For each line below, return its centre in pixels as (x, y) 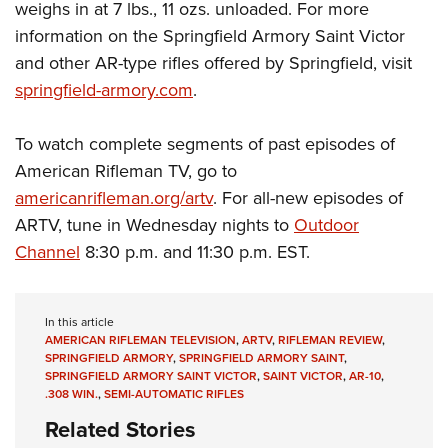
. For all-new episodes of (308, 197)
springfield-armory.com (104, 89)
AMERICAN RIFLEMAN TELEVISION (140, 339)
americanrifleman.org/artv (114, 197)
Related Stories (120, 429)
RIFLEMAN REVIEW (330, 339)
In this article (79, 321)
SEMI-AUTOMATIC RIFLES (174, 393)
